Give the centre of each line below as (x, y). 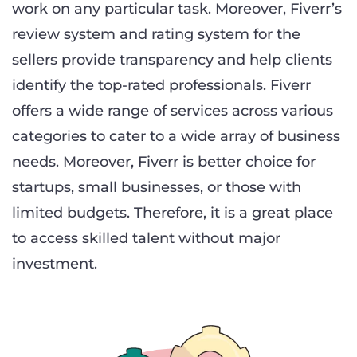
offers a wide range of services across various (173, 111)
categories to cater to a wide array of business (176, 137)
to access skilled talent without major (146, 239)
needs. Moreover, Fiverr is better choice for (164, 162)
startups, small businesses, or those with (157, 188)
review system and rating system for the (156, 35)
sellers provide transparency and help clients (172, 60)
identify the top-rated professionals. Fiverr (161, 86)
